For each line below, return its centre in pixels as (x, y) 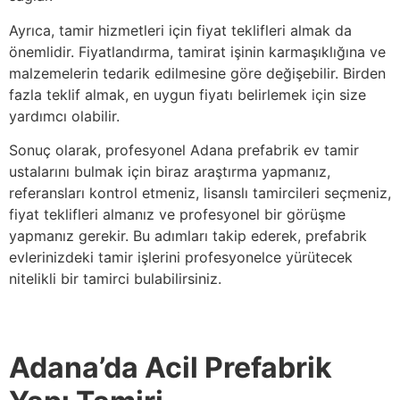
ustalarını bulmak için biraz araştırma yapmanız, (170, 172)
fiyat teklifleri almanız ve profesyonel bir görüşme (177, 215)
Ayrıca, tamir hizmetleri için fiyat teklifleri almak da (180, 30)
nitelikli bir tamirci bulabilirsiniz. (115, 279)
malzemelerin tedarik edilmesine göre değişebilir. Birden (197, 73)
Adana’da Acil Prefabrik (171, 367)
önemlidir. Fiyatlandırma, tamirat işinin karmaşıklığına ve (197, 51)
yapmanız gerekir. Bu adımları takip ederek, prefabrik (188, 236)
